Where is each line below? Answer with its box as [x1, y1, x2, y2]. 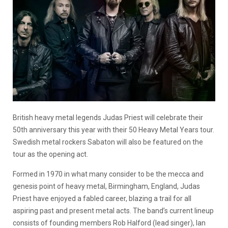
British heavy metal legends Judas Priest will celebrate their [13, 113, 203, 122]
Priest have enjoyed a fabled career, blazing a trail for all [13, 194, 191, 203]
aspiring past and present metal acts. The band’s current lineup [13, 206, 214, 215]
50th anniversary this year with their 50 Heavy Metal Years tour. [13, 125, 214, 134]
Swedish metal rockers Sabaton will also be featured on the [13, 137, 203, 146]
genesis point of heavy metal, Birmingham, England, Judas [13, 182, 200, 190]
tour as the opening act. [13, 150, 88, 158]
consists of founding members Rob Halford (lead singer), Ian [13, 218, 206, 227]
